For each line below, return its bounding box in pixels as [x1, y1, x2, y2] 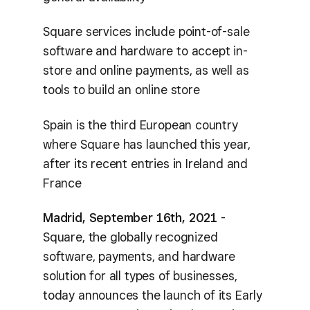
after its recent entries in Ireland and [43, 156, 248, 171]
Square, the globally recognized [43, 230, 218, 244]
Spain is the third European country [43, 117, 238, 132]
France [43, 175, 82, 190]
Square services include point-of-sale [43, 24, 250, 39]
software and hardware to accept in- [43, 44, 248, 58]
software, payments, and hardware [43, 249, 236, 264]
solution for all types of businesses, [43, 268, 237, 283]
